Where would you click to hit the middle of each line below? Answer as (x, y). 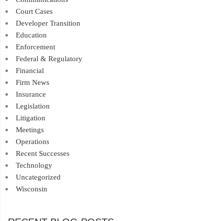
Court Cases (34, 12)
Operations (32, 142)
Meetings (30, 130)
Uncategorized (38, 177)
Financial (30, 71)
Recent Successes (42, 154)
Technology (34, 166)
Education (31, 35)
